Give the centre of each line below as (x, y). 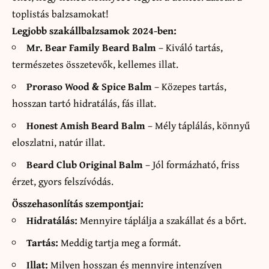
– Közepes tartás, (189, 86)
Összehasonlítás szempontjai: (78, 204)
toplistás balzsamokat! (60, 14)
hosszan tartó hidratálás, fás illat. (84, 103)
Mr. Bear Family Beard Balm (91, 47)
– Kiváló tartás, (189, 47)
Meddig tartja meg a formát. (119, 243)
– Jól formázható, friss (191, 165)
